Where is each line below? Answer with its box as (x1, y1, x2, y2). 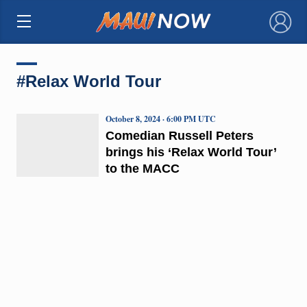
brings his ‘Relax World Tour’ (105, 145, 276, 159)
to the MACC (105, 161, 180, 175)
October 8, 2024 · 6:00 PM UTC (105, 112, 216, 125)
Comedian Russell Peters (105, 128, 254, 143)
